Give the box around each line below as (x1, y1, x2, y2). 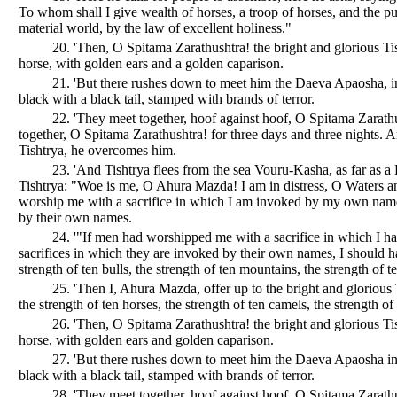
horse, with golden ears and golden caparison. (19, 331, 274, 347)
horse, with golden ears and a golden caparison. (19, 55, 284, 71)
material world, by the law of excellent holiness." (19, 19, 292, 35)
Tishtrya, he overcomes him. (19, 142, 176, 158)
